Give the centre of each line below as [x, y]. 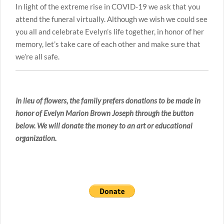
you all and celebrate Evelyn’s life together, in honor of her [110, 31]
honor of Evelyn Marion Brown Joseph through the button [104, 113]
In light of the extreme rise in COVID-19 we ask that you [108, 6]
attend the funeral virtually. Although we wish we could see [111, 19]
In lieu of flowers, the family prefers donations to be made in [108, 100]
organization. [36, 138]
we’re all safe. [37, 56]
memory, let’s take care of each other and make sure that [108, 44]
